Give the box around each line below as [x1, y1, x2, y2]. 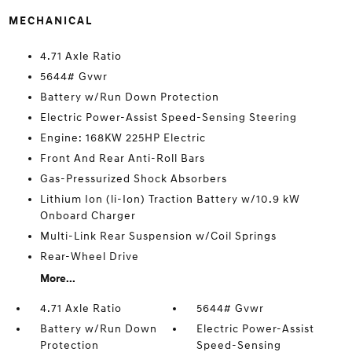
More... [39, 272, 75, 285]
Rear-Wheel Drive [39, 250, 139, 263]
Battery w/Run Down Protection [39, 90, 219, 104]
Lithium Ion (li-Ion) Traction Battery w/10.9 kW [39, 192, 300, 206]
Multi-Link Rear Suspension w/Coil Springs [39, 229, 277, 243]
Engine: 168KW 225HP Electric [39, 131, 206, 145]
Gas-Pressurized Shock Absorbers [39, 172, 227, 185]
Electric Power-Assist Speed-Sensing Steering [39, 111, 297, 124]
